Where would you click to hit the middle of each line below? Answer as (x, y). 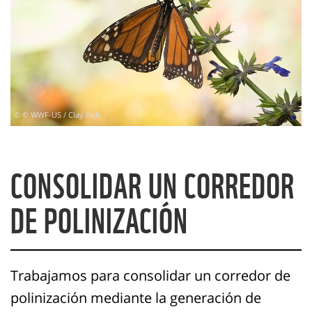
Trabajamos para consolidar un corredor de (150, 276)
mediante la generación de (176, 298)
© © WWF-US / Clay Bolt (57, 115)
